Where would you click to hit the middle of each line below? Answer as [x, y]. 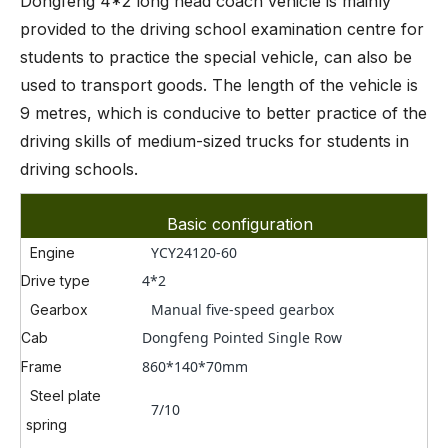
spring [46, 425]
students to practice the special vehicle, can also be [216, 57]
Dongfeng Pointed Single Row [242, 338]
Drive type [55, 281]
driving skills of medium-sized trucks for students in [214, 141]
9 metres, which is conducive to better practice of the [223, 113]
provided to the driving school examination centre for [222, 29]
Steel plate [63, 396]
